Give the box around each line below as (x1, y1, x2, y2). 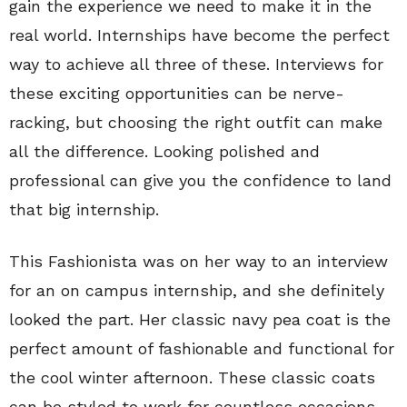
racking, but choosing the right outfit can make (9, 113, 382, 132)
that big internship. (9, 200, 159, 219)
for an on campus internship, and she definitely (9, 281, 384, 300)
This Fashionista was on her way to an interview (9, 252, 388, 271)
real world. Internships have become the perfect (9, 25, 390, 45)
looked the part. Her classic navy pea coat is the (9, 310, 391, 329)
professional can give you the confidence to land (9, 171, 392, 190)
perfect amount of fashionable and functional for (9, 339, 394, 358)
